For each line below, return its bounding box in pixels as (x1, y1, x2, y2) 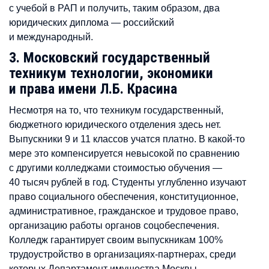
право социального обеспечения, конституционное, (9, 190, 238, 202)
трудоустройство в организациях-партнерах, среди (9, 248, 236, 259)
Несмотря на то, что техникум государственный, (9, 104, 223, 115)
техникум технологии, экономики (9, 64, 213, 82)
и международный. (9, 31, 93, 42)
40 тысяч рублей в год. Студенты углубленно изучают (9, 176, 246, 187)
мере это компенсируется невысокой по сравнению (9, 147, 240, 159)
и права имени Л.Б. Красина (9, 80, 177, 97)
